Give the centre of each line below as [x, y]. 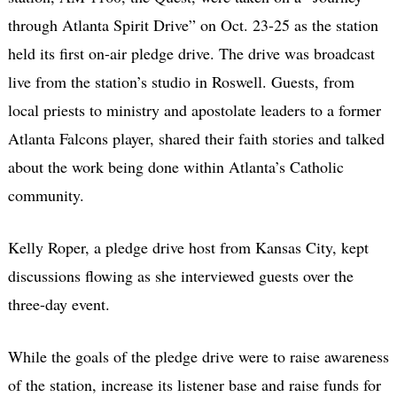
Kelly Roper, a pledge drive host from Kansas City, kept [188, 248]
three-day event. [58, 304]
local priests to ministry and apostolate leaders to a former [194, 110]
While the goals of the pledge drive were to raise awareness [198, 357]
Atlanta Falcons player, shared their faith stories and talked [196, 139]
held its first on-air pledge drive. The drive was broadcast [191, 54]
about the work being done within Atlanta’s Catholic [175, 167]
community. [46, 195]
